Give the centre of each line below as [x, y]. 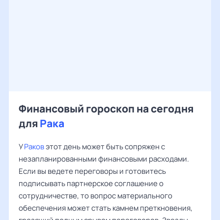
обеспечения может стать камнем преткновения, [106, 208]
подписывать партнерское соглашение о [91, 183]
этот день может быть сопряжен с [105, 147]
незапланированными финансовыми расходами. [104, 159]
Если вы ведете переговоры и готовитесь [92, 171]
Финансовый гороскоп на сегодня [106, 109]
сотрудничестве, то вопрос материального [96, 196]
